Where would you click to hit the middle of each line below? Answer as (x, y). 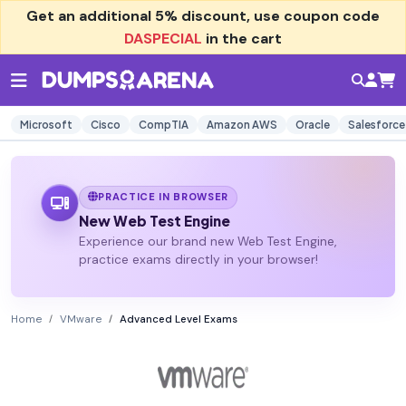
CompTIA (164, 125)
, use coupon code (313, 16)
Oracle (313, 125)
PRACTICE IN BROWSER (164, 197)
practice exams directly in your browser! (198, 260)
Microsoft (46, 125)
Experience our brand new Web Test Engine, (207, 242)
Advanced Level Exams (179, 320)
